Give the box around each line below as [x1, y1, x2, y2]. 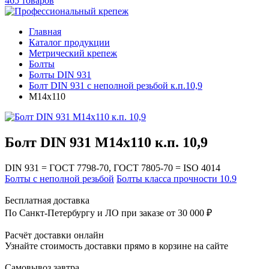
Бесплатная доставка [5, 195, 89, 205]
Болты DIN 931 [29, 70, 91, 80]
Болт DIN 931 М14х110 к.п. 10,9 [5, 134, 208, 150]
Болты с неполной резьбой [5, 173, 114, 184]
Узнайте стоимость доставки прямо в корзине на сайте [5, 240, 228, 251]
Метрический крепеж [29, 48, 117, 58]
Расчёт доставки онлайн [5, 229, 104, 240]
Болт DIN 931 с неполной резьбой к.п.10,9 [29, 80, 202, 91]
